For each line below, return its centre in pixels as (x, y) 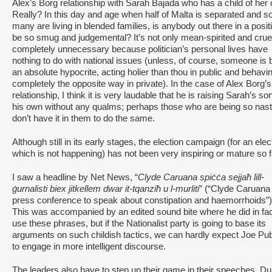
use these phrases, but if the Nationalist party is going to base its (139, 223)
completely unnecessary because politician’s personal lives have (140, 49)
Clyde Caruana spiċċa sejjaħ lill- (201, 177)
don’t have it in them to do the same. (83, 118)
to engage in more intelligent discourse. (89, 246)
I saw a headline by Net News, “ (75, 177)
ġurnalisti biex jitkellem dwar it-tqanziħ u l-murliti (106, 189)
